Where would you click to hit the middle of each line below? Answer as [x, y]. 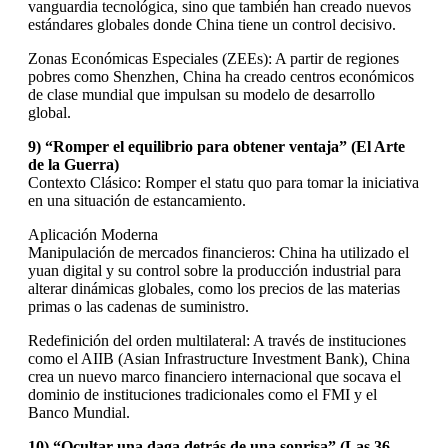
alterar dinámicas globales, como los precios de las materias [214, 288]
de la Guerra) [73, 164]
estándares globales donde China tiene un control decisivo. [212, 24]
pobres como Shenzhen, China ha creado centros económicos [221, 76]
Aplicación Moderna [93, 234]
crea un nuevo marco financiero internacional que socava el [214, 376]
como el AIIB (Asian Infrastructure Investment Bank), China [219, 358]
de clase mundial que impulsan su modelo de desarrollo [201, 94]
